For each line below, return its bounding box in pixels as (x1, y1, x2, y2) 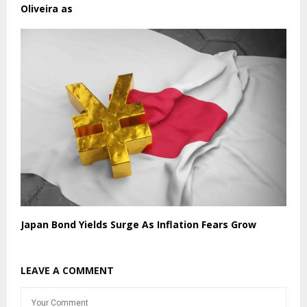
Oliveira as (21, 2, 73, 15)
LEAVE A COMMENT (21, 263, 114, 277)
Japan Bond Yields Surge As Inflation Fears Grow (21, 217, 256, 231)
